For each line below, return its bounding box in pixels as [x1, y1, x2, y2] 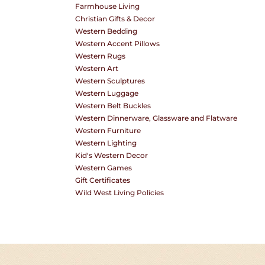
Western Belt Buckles [75, 101, 151, 110]
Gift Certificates [75, 176, 130, 185]
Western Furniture [75, 126, 141, 135]
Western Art [75, 64, 118, 73]
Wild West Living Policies [75, 188, 164, 197]
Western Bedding [75, 27, 137, 35]
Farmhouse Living [75, 2, 140, 11]
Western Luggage [75, 89, 138, 98]
